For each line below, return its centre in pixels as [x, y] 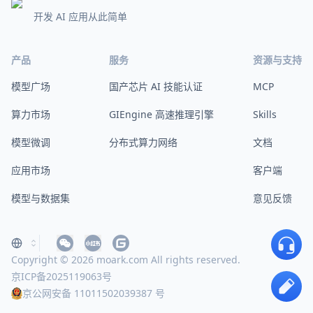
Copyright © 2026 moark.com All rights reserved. [126, 260]
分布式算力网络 [143, 142]
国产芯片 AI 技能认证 [156, 86]
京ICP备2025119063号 [61, 276]
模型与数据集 [41, 198]
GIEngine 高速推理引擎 [161, 114]
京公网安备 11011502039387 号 [94, 293]
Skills [265, 114]
